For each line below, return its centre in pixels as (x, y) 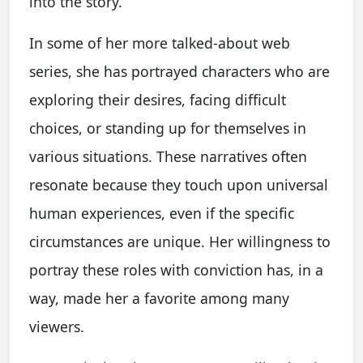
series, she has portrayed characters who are (179, 71)
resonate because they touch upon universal (179, 184)
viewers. (57, 326)
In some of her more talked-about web (160, 43)
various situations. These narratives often (168, 156)
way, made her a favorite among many (159, 298)
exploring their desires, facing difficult (158, 99)
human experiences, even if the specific (162, 213)
